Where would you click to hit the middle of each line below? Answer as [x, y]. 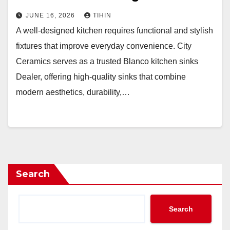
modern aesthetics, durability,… [73, 92]
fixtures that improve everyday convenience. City [104, 46]
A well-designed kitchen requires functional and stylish [114, 31]
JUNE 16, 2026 [51, 15]
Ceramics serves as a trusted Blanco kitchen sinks [107, 61]
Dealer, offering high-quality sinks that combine [101, 77]
